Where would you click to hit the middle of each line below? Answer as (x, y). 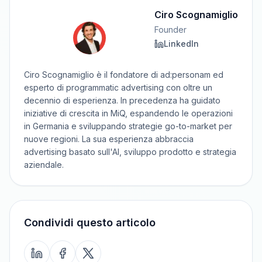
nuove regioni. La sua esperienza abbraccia (109, 139)
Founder (170, 29)
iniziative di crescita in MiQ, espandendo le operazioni (128, 113)
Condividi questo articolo (90, 222)
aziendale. (44, 164)
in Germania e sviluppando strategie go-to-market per (128, 126)
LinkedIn (181, 43)
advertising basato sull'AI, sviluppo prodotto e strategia (130, 151)
